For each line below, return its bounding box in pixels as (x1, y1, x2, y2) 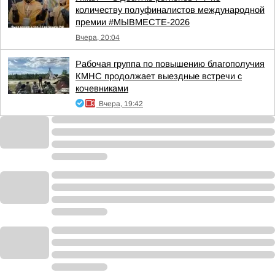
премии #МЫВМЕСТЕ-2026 (76, 17, 190, 27)
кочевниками (76, 83, 128, 93)
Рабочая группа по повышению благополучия (76, 59, 265, 69)
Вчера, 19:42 (99, 99, 143, 108)
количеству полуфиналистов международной (76, 5, 265, 15)
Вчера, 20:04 (76, 33, 120, 42)
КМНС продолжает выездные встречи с (76, 71, 242, 81)
